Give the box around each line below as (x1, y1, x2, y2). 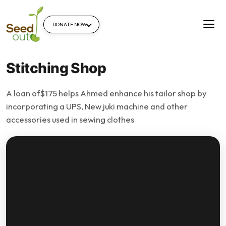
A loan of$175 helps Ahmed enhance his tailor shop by (6, 88, 206, 98)
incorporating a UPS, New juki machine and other (6, 101, 188, 111)
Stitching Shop (6, 60, 106, 77)
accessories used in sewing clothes (6, 114, 134, 125)
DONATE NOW (52, 21, 87, 28)
